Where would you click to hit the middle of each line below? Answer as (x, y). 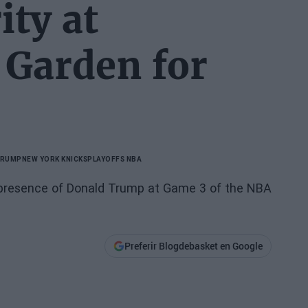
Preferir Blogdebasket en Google (193, 246)
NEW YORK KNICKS (54, 159)
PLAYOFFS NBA (114, 159)
